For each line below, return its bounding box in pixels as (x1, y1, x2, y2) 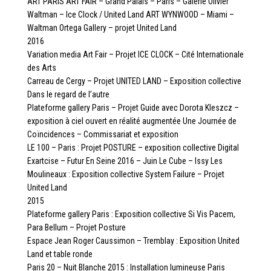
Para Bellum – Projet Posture (27, 222, 126, 232)
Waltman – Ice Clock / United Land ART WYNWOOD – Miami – (27, 9, 234, 19)
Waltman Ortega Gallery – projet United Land (27, 22, 177, 33)
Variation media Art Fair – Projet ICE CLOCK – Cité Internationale (27, 49, 244, 59)
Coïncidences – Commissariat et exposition (27, 129, 178, 139)
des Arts (27, 62, 56, 73)
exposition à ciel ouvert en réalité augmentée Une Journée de (27, 116, 237, 126)
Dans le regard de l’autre (27, 89, 109, 99)
